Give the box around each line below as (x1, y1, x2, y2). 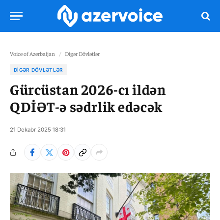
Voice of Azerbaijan (10, 50, 55, 57)
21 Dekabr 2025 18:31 (10, 126, 66, 133)
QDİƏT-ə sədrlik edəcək (10, 97, 163, 115)
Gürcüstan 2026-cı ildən (10, 80, 166, 98)
